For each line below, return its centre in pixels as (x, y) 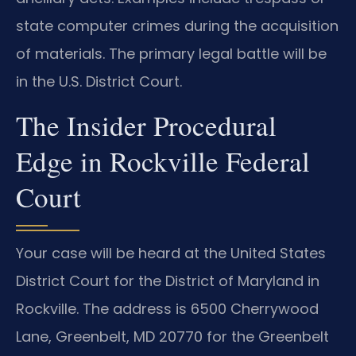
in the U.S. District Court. (99, 82)
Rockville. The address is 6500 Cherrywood (167, 308)
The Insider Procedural (146, 125)
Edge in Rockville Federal (163, 161)
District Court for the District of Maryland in (168, 281)
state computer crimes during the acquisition (177, 26)
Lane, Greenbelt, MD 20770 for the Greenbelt (172, 336)
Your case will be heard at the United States (171, 253)
